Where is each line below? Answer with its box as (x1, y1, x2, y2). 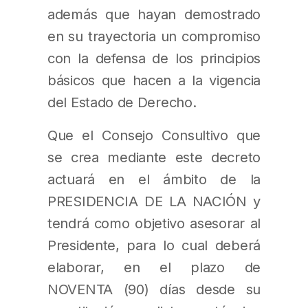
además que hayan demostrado (47, 5, 261, 23)
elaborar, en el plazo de (47, 258, 261, 276)
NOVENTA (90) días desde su (47, 280, 261, 298)
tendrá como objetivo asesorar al (47, 214, 261, 232)
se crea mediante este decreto (47, 148, 261, 166)
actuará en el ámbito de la (47, 170, 261, 188)
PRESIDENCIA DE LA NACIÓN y (47, 192, 261, 210)
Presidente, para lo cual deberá (47, 236, 261, 254)
